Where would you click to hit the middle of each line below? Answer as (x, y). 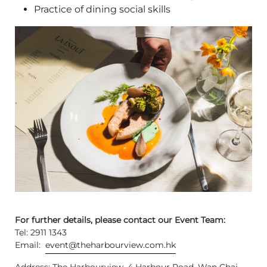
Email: (30, 245)
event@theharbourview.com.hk (111, 245)
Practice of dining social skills (102, 9)
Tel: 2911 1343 (41, 233)
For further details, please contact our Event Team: (120, 220)
